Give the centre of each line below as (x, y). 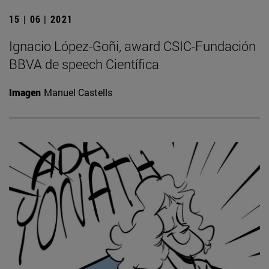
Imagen (25, 92)
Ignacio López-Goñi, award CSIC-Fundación (132, 46)
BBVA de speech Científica (84, 64)
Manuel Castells (78, 92)
